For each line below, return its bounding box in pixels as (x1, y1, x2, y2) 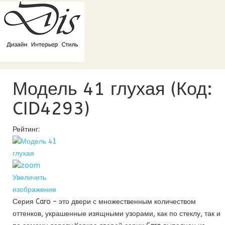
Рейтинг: (13, 125, 40, 134)
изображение (13, 185, 56, 194)
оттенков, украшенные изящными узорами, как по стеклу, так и (13, 209, 220, 218)
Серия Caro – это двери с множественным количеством (13, 197, 196, 206)
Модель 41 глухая (13, 78, 171, 99)
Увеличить (13, 173, 46, 182)
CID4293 (13, 98, 84, 119)
